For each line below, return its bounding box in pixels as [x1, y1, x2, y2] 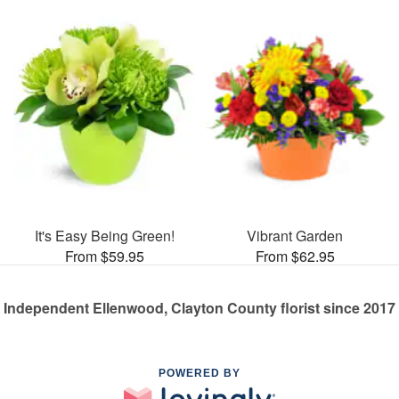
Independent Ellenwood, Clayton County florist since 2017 [4, 297, 395, 318]
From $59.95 [64, 245, 144, 266]
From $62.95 [255, 245, 335, 266]
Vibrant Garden [247, 224, 343, 246]
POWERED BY [159, 366, 240, 379]
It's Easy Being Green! [34, 224, 175, 246]
